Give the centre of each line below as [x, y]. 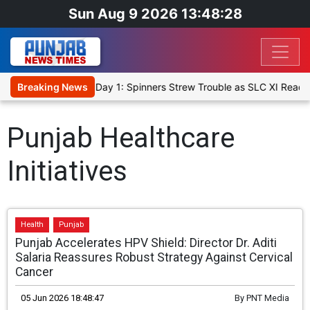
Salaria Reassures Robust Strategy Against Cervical [154, 258]
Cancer [35, 272]
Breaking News [53, 87]
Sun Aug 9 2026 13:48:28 [155, 14]
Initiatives [67, 172]
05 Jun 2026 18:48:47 [63, 298]
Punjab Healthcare [121, 138]
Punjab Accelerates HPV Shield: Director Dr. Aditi [146, 243]
